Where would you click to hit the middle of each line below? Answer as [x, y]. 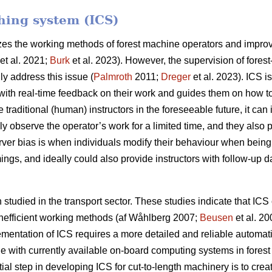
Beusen [216, 218]
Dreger [176, 77]
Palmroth [113, 77]
